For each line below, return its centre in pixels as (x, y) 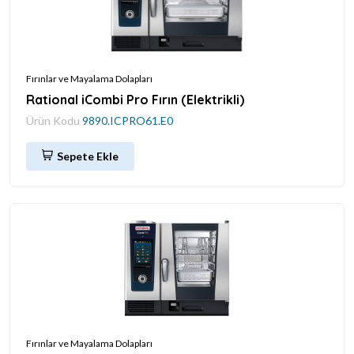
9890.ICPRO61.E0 (128, 120)
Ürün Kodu (54, 120)
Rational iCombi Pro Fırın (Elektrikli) (135, 99)
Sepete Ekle (88, 156)
